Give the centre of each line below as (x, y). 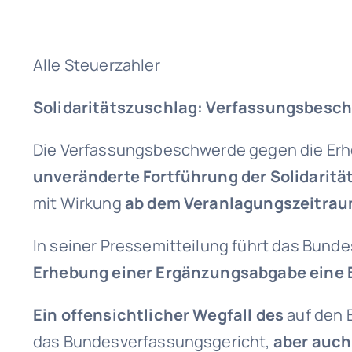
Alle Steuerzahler (96, 65)
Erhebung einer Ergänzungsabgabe (169, 272)
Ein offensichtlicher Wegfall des (158, 315)
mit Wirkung (79, 203)
